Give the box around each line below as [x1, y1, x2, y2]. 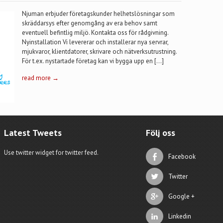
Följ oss [145, 127, 175, 138]
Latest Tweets [4, 127, 62, 138]
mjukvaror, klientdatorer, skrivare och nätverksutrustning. [22, 47, 177, 56]
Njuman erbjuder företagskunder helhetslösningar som [22, 9, 175, 18]
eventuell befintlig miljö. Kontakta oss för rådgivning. [22, 28, 168, 37]
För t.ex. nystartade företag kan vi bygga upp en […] [22, 57, 164, 65]
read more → [22, 74, 59, 82]
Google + [168, 192, 195, 201]
